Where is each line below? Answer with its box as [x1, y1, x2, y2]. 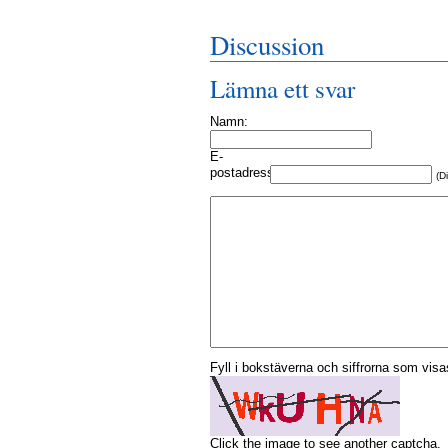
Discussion [210, 27, 324, 63]
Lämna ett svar [210, 72, 355, 105]
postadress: [210, 165, 278, 180]
